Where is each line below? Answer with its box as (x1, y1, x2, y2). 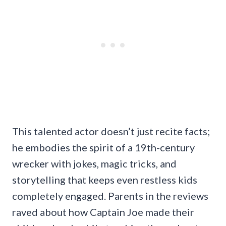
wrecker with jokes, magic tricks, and (12, 157, 177, 170)
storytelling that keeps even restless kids (12, 174, 197, 186)
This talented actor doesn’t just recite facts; (12, 125, 210, 138)
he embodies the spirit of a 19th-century (12, 141, 195, 154)
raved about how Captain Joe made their (12, 206, 194, 218)
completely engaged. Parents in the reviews (12, 190, 208, 202)
